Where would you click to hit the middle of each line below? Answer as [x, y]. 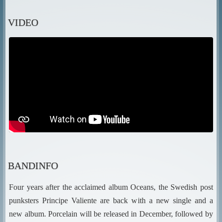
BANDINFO [33, 166]
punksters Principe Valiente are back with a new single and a [111, 200]
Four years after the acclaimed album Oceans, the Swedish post [111, 187]
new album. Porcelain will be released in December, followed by [111, 214]
